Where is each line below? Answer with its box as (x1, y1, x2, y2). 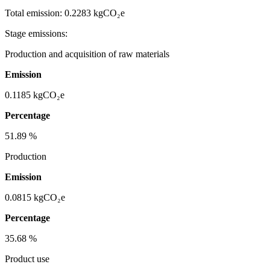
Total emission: (5, 8, 64, 19)
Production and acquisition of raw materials (5, 49, 169, 60)
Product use (5, 254, 49, 265)
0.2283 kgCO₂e (64, 8, 125, 19)
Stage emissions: (5, 28, 67, 39)
